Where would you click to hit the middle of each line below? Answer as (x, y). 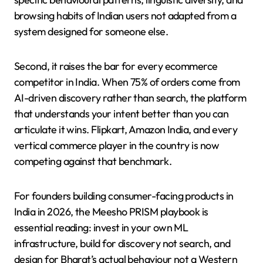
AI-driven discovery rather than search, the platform (130, 97)
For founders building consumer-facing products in (124, 195)
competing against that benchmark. (93, 161)
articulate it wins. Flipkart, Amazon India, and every (126, 129)
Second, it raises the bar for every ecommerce (116, 66)
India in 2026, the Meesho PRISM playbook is (111, 211)
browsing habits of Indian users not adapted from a (125, 15)
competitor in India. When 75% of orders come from (127, 82)
